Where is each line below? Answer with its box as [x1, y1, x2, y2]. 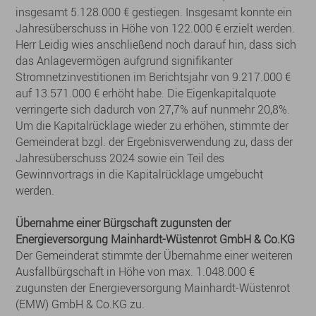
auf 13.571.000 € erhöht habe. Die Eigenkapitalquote [16, 85, 276, 101]
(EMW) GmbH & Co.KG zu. [16, 296, 145, 312]
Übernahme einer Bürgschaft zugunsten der [16, 215, 231, 231]
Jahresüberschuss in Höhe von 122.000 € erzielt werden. [16, 20, 296, 36]
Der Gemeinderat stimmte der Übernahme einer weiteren [16, 248, 293, 263]
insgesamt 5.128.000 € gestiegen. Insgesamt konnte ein [16, 4, 293, 20]
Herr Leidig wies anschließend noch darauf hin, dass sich [16, 37, 297, 52]
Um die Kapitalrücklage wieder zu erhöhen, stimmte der [16, 118, 289, 133]
